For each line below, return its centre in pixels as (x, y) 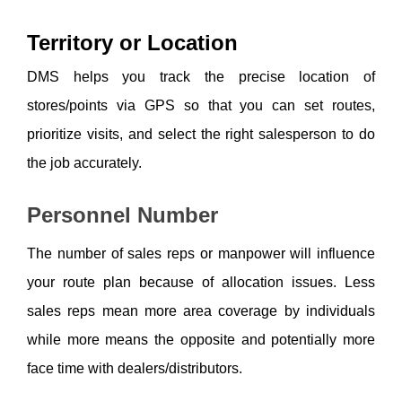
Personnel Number (122, 214)
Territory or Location (132, 42)
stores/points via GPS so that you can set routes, (201, 105)
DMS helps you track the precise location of (201, 76)
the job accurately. (86, 162)
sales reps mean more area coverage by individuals (201, 311)
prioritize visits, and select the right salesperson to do (201, 134)
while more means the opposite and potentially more (201, 340)
